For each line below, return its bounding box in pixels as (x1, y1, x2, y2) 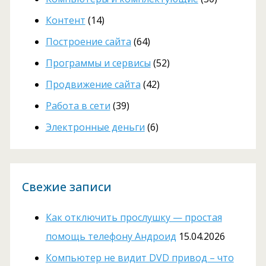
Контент (45, 13, 85, 27)
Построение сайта (45, 34, 131, 48)
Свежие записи (21, 178, 112, 195)
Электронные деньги (45, 120, 145, 134)
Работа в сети (45, 99, 110, 112)
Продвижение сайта (45, 77, 141, 91)
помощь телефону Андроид (45, 229, 176, 243)
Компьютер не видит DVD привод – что (45, 251, 234, 264)
